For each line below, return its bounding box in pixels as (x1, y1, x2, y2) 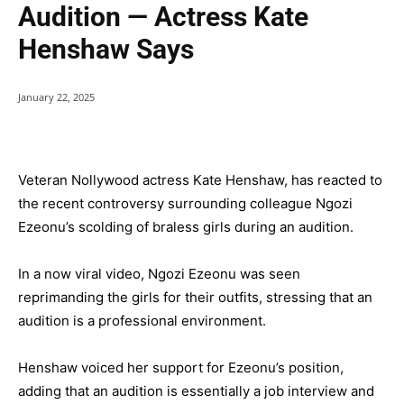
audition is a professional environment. (18, 312, 266, 330)
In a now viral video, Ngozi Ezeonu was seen (18, 265, 300, 283)
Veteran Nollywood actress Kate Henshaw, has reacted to (18, 171, 382, 189)
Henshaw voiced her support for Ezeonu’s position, (18, 359, 344, 377)
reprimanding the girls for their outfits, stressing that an (18, 289, 372, 307)
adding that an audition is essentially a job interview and (18, 382, 374, 400)
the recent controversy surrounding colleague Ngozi (18, 195, 353, 213)
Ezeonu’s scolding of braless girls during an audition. (18, 218, 353, 236)
